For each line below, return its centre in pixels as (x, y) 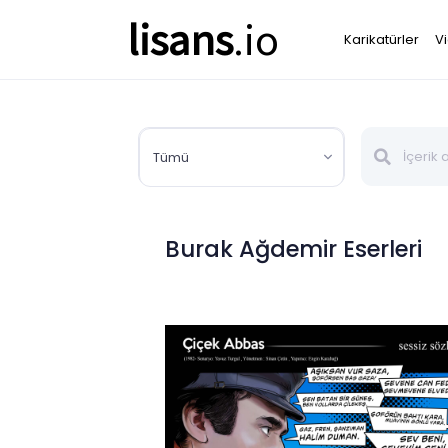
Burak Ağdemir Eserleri (293, 248)
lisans (180, 38)
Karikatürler (381, 39)
